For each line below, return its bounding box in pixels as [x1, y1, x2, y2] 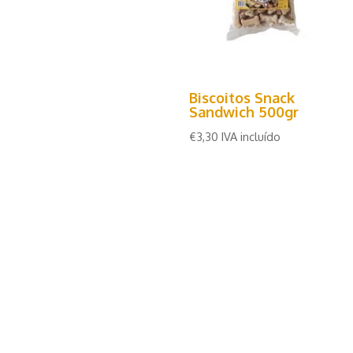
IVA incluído [221, 129, 281, 144]
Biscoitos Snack [189, 89, 295, 107]
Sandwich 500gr [189, 103, 299, 121]
